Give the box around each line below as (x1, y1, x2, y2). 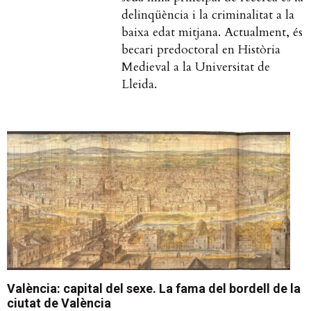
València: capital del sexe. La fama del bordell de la (7, 280, 301, 296)
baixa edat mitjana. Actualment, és (121, 24, 303, 42)
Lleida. (121, 76, 157, 94)
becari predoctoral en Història (121, 41, 280, 59)
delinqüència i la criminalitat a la (121, 6, 294, 24)
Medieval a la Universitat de (121, 58, 270, 76)
